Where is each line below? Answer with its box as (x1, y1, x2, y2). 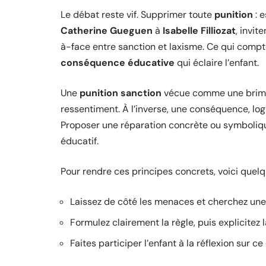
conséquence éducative (61, 56, 175, 69)
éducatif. (61, 135, 99, 147)
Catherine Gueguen (61, 24, 153, 37)
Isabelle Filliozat (163, 24, 236, 37)
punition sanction (80, 87, 161, 99)
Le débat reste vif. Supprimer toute (61, 8, 214, 21)
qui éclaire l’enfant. (175, 56, 259, 69)
